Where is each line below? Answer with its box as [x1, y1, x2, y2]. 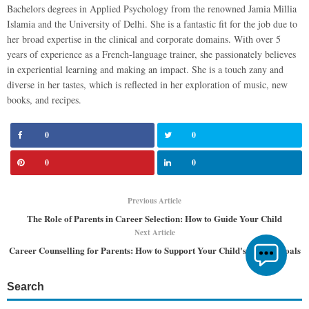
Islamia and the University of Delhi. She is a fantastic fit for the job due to [7, 17, 297, 30]
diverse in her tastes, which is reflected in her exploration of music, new [7, 77, 288, 91]
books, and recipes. [7, 92, 81, 106]
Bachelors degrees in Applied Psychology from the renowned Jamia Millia [7, 1, 297, 15]
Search [7, 280, 44, 292]
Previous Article [128, 195, 181, 206]
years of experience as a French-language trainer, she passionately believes [7, 47, 296, 61]
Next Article [134, 226, 175, 238]
